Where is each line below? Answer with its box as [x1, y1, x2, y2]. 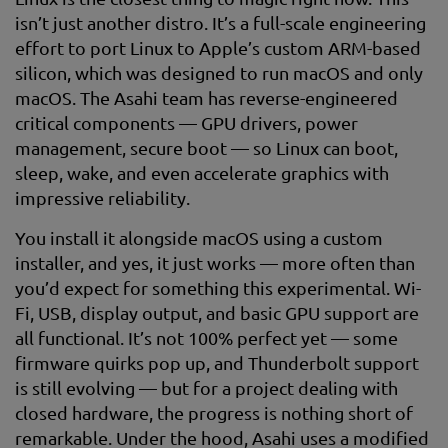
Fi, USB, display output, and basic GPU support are [15, 302, 419, 323]
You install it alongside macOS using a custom [15, 227, 383, 248]
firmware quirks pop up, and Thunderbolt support [15, 352, 419, 373]
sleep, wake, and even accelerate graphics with [15, 162, 389, 183]
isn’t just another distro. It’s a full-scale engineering [15, 12, 426, 33]
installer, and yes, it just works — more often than [15, 252, 415, 273]
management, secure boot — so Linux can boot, [15, 137, 398, 158]
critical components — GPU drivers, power [15, 112, 358, 133]
